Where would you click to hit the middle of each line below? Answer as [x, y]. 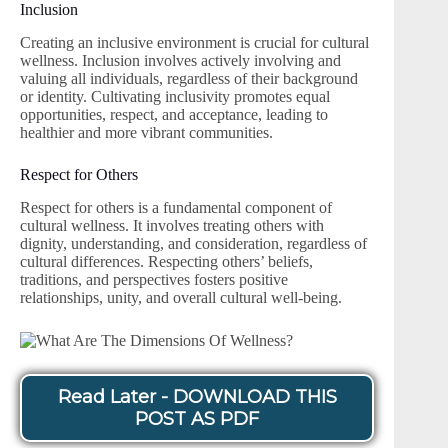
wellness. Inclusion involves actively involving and [180, 61]
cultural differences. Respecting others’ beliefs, [166, 261]
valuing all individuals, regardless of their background [189, 79]
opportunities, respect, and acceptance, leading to [174, 115]
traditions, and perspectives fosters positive [154, 279]
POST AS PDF [197, 419]
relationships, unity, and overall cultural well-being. [181, 297]
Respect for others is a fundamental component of [176, 207]
